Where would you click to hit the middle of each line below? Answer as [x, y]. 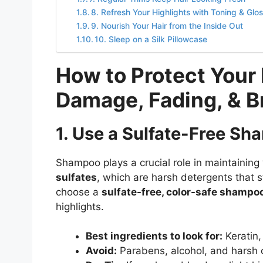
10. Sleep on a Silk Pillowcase [151, 39]
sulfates [76, 177]
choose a [78, 192]
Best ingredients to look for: [154, 236]
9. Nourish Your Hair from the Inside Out [167, 26]
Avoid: [101, 251]
